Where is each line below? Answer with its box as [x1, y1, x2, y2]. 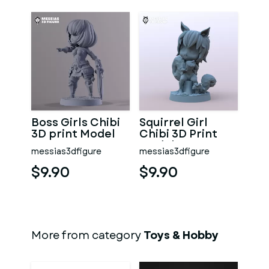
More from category [31, 228, 144, 243]
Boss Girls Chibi [31, 115, 120, 130]
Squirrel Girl [139, 115, 208, 130]
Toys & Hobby [144, 228, 219, 243]
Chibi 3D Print [139, 126, 217, 142]
